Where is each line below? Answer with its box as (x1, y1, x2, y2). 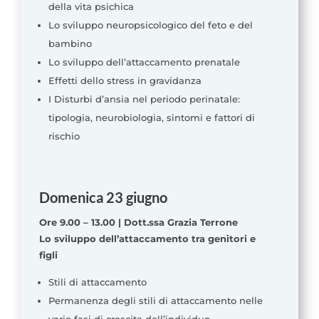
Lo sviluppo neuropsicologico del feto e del (48, 19, 253, 31)
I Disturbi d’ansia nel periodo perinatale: (48, 93, 240, 105)
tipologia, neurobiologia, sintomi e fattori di (48, 112, 255, 124)
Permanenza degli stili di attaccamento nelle (48, 295, 263, 307)
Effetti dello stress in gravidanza (48, 75, 202, 87)
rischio (48, 130, 80, 142)
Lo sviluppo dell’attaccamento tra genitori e (38, 233, 256, 245)
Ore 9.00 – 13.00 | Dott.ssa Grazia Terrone (38, 216, 238, 229)
